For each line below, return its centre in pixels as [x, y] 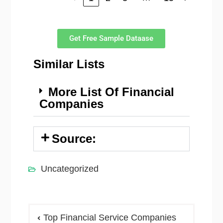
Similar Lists [69, 64]
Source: [74, 138]
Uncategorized [69, 168]
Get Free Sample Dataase [111, 38]
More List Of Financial [111, 92]
